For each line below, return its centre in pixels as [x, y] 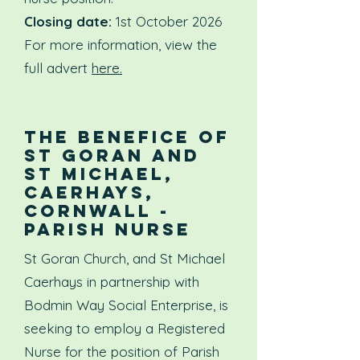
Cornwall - [97, 211]
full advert [58, 68]
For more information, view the [121, 45]
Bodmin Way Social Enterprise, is [126, 305]
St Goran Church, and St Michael [125, 258]
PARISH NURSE [108, 229]
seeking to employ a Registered [125, 328]
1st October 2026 [167, 21]
